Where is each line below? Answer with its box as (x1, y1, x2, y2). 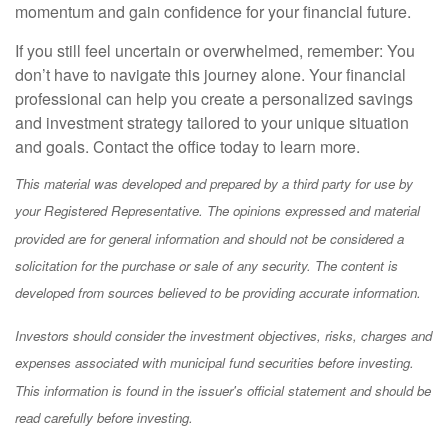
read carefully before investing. (15, 407, 193, 427)
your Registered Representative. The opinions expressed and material (15, 201, 420, 221)
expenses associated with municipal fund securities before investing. (15, 353, 414, 372)
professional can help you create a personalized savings (15, 87, 413, 111)
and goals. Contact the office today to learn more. (15, 135, 360, 159)
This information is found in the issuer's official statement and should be (15, 380, 431, 400)
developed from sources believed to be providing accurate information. (15, 283, 421, 303)
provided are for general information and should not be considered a (15, 228, 404, 248)
